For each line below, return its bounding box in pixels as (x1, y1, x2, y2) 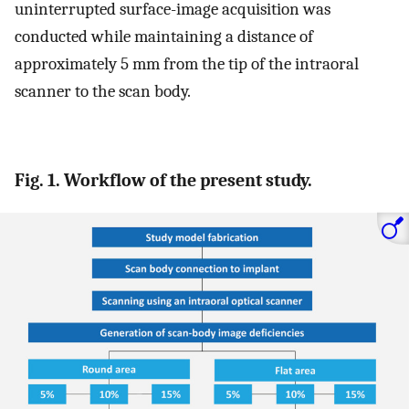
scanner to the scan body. (15, 80, 191, 101)
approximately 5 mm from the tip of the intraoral (15, 53, 359, 74)
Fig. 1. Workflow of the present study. (15, 170, 312, 192)
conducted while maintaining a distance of (15, 26, 313, 47)
